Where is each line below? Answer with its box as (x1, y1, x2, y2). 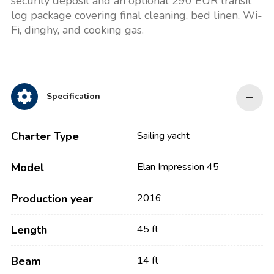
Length (10, 223, 47, 237)
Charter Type (10, 129, 79, 144)
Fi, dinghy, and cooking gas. (10, 23, 144, 37)
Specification (46, 91, 100, 102)
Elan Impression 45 (137, 160, 219, 174)
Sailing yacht (137, 129, 190, 143)
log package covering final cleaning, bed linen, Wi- (10, 8, 262, 23)
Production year (10, 191, 93, 206)
